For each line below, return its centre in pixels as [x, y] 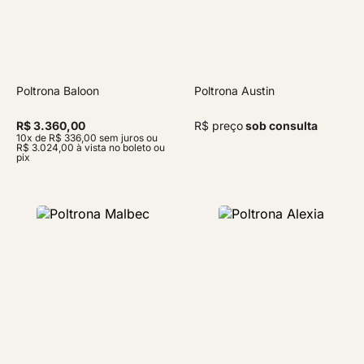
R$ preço [219, 126]
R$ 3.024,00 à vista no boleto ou [91, 147]
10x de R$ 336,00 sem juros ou [87, 138]
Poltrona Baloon [58, 91]
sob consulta [280, 126]
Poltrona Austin [234, 91]
